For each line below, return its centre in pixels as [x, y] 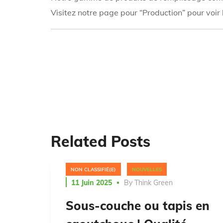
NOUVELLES [147, 170]
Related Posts [101, 142]
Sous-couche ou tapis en [138, 205]
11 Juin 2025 [92, 182]
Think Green [154, 182]
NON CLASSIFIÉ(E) [93, 170]
